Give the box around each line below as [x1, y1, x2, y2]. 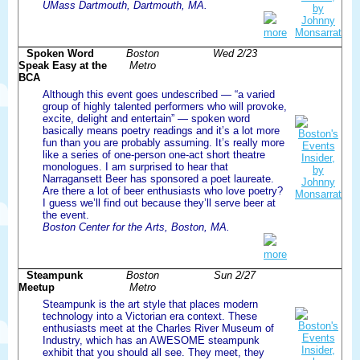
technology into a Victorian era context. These [43, 309, 257, 322]
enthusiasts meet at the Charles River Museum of [43, 321, 274, 334]
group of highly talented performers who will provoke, [43, 100, 287, 112]
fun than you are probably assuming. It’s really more [43, 136, 284, 149]
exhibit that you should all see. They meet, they [43, 346, 264, 358]
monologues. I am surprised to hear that [43, 160, 228, 173]
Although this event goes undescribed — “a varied [43, 88, 275, 100]
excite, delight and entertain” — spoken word [43, 112, 250, 125]
